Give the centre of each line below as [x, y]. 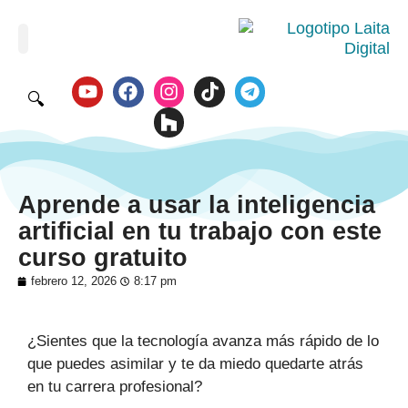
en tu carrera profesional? [115, 387]
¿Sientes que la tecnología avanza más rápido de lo [203, 342]
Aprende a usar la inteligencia [197, 205]
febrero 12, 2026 [74, 281]
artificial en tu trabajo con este [200, 232]
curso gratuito [103, 258]
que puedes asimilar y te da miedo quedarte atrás [195, 364]
